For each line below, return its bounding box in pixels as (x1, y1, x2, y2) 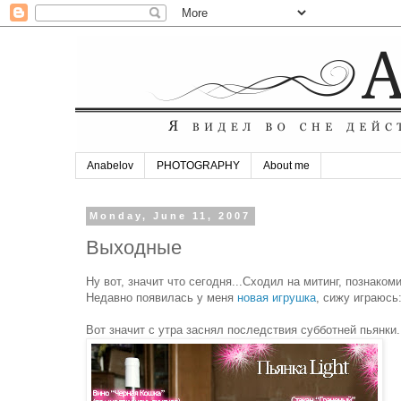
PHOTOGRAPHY (157, 159, 240, 173)
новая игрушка (237, 291, 316, 305)
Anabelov (87, 159, 133, 173)
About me (263, 159, 310, 173)
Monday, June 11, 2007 (90, 210, 252, 222)
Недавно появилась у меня (86, 291, 237, 305)
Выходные (86, 235, 182, 259)
